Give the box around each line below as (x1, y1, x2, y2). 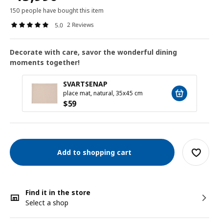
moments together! (10, 58, 80, 67)
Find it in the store (25, 188, 90, 197)
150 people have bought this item (10, 6, 104, 15)
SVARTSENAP (63, 79, 108, 88)
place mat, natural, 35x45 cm (63, 89, 143, 97)
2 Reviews (67, 21, 94, 29)
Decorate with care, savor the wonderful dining (10, 47, 177, 57)
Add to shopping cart (53, 147, 131, 157)
